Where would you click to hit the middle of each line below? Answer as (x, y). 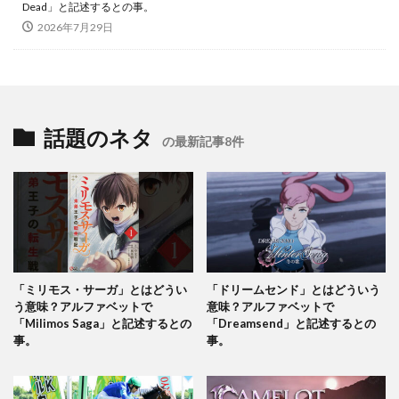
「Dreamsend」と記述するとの (291, 323)
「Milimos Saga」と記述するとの (102, 323)
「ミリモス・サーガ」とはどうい (100, 289)
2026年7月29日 (75, 27)
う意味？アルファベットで (83, 306)
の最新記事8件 (203, 141)
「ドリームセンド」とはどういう (293, 289)
